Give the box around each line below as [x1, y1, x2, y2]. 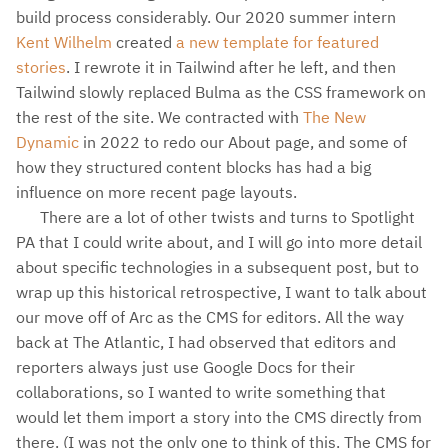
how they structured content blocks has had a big [16, 156, 371, 177]
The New [303, 106, 366, 127]
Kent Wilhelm [16, 31, 112, 52]
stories [16, 56, 66, 77]
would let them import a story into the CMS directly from [16, 406, 422, 427]
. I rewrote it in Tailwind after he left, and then [66, 56, 396, 77]
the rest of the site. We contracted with [16, 106, 303, 127]
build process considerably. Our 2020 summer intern [16, 6, 396, 27]
